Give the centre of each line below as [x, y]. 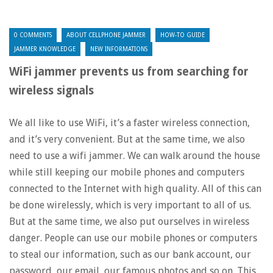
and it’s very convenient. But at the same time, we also [127, 139]
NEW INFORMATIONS [119, 49]
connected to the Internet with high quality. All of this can [135, 189]
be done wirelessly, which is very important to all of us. [130, 205]
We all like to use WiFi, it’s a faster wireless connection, [129, 123]
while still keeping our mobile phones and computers [127, 172]
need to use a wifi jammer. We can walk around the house [135, 156]
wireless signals [51, 90]
